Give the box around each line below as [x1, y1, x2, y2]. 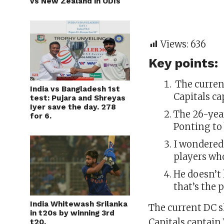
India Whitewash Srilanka [30, 199, 127, 208]
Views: [160, 38, 189, 50]
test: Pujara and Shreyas [30, 93, 125, 102]
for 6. [30, 111, 51, 120]
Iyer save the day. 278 [30, 102, 116, 111]
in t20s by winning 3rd [30, 208, 114, 217]
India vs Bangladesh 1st [30, 84, 120, 93]
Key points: [148, 55, 218, 70]
